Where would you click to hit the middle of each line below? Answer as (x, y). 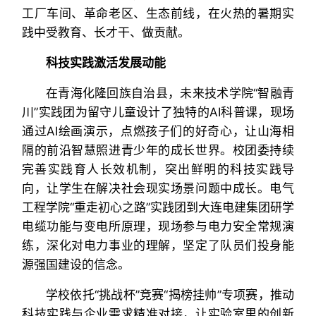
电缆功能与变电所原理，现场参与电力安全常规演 (158, 226)
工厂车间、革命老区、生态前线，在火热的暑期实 (158, 13)
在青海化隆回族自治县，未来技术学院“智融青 (170, 93)
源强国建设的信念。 (75, 265)
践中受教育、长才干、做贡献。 (105, 32)
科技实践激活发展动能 (105, 63)
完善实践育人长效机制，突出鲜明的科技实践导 (158, 169)
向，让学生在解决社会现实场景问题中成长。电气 (158, 188)
